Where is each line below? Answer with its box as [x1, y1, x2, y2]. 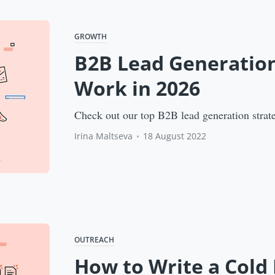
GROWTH [74, 31, 107, 42]
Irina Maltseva [74, 130, 133, 142]
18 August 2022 [143, 130, 207, 142]
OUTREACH [74, 234, 115, 246]
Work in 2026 [74, 75, 201, 102]
